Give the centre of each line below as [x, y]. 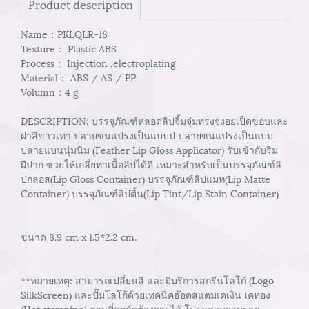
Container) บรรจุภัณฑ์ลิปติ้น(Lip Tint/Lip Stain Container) [150, 193]
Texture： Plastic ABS [69, 48]
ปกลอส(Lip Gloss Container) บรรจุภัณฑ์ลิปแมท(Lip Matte [146, 178]
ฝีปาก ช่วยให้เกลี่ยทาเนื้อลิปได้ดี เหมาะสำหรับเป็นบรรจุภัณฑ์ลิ [151, 164]
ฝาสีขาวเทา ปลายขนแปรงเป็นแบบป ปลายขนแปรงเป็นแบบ [147, 135]
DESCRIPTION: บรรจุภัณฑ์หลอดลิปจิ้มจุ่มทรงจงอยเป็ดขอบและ [154, 120]
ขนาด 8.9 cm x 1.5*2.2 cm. [79, 236]
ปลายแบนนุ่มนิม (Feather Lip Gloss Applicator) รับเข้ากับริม [149, 149]
